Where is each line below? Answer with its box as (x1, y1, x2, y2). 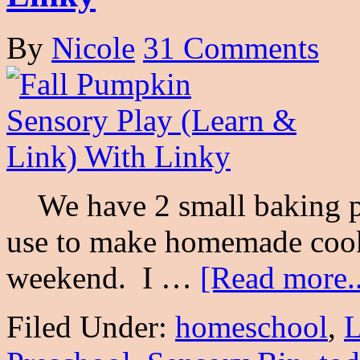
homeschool (175, 309, 328, 345)
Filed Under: (6, 309, 175, 345)
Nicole (51, 31, 135, 66)
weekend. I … (6, 260, 200, 296)
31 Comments (143, 31, 319, 66)
